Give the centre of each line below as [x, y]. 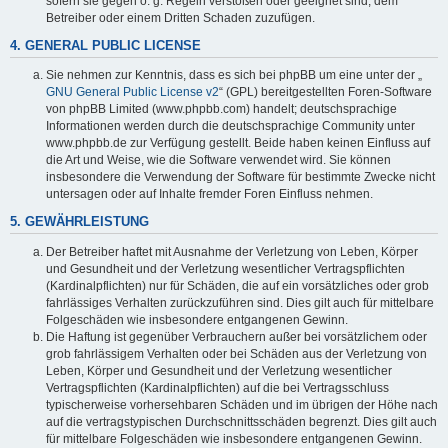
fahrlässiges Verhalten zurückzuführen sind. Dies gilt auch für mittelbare [240, 302]
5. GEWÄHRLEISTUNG [79, 221]
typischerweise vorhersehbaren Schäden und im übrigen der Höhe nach [242, 404]
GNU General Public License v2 [132, 92]
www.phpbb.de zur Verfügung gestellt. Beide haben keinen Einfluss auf [238, 143]
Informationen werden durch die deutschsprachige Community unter [230, 126]
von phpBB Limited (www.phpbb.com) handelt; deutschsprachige [221, 109]
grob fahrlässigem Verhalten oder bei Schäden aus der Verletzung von [236, 353]
